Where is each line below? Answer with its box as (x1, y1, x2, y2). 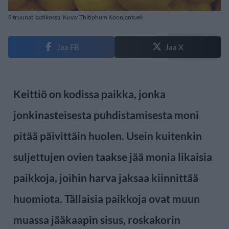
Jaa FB (56, 42, 79, 52)
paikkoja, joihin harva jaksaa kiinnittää (13, 171, 198, 184)
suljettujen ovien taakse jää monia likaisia (13, 150, 212, 163)
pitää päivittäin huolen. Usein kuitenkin (13, 129, 202, 142)
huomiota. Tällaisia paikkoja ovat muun (13, 192, 200, 205)
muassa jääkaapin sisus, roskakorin (13, 213, 180, 226)
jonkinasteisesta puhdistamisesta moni (13, 108, 199, 121)
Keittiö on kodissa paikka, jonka (13, 87, 166, 100)
